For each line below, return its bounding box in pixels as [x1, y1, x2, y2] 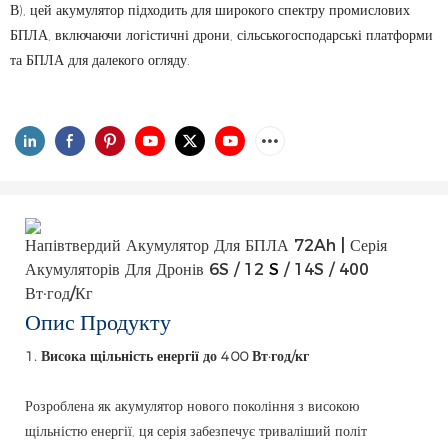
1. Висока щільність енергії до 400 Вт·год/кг [25, 346, 309, 365]
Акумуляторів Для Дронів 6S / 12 [25, 260, 269, 280]
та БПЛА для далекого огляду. [10, 51, 190, 69]
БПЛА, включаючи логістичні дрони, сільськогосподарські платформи [10, 26, 433, 44]
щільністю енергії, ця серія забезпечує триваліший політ [25, 421, 367, 440]
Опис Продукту [25, 307, 171, 339]
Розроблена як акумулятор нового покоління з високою [25, 396, 359, 415]
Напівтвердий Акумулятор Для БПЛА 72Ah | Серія [25, 236, 387, 256]
